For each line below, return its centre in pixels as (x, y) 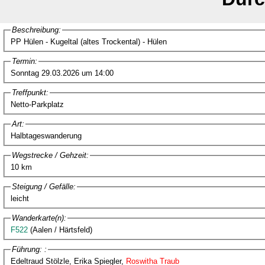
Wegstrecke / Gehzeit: (50, 155)
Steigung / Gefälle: (43, 187)
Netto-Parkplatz (37, 104)
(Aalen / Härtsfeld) (60, 230)
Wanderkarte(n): (39, 218)
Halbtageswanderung (46, 135)
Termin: (24, 61)
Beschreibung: (36, 30)
